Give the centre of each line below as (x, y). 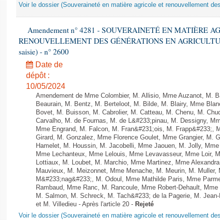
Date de (48, 65)
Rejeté (144, 204)
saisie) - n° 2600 (44, 52)
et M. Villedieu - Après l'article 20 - (85, 204)
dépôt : (38, 75)
